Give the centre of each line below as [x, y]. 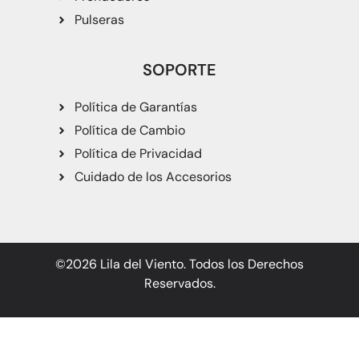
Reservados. [179, 284]
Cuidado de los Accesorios [153, 177]
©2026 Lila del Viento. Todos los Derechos [179, 264]
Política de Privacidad [138, 154]
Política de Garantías [135, 107]
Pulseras [99, 20]
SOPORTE [179, 70]
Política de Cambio [129, 131]
